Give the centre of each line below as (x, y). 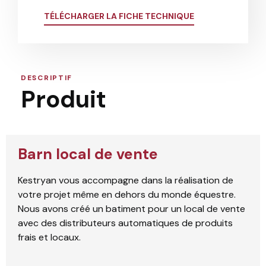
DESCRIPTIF (47, 77)
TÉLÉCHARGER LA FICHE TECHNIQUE (119, 16)
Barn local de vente (88, 154)
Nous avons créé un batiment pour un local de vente (132, 208)
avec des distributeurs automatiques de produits (125, 223)
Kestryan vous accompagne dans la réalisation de (126, 180)
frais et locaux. (50, 237)
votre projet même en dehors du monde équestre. (128, 194)
